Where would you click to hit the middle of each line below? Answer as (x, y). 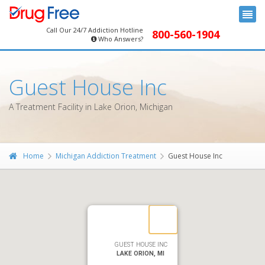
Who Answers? (120, 39)
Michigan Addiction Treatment (106, 156)
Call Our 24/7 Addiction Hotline (94, 30)
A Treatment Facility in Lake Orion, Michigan (91, 107)
